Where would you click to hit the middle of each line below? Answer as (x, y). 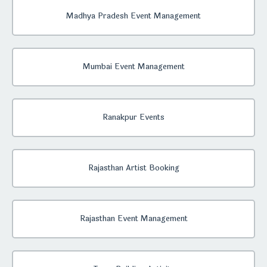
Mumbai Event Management (133, 67)
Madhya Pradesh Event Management (133, 16)
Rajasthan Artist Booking (133, 168)
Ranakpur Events (133, 118)
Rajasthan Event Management (133, 219)
